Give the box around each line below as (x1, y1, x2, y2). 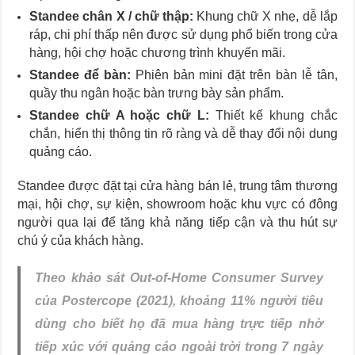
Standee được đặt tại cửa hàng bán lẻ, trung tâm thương (17, 178, 338, 193)
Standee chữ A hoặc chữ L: (29, 108, 209, 122)
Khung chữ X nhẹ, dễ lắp (193, 9, 338, 23)
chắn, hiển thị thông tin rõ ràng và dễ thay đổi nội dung (29, 126, 338, 140)
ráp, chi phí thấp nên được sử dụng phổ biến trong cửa (29, 27, 338, 41)
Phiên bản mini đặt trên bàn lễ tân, (130, 67, 338, 82)
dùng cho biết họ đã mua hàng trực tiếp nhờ (35, 316, 323, 330)
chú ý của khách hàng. (17, 233, 144, 247)
